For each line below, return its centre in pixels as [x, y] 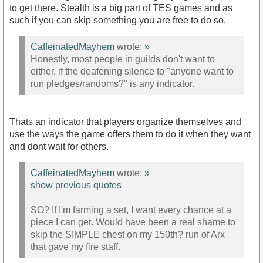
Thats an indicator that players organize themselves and [125, 122]
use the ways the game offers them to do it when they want [130, 134]
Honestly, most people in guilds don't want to [123, 59]
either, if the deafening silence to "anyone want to [132, 72]
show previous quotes [76, 186]
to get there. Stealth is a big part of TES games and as [121, 8]
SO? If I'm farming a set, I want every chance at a [131, 210]
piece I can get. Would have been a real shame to [133, 222]
